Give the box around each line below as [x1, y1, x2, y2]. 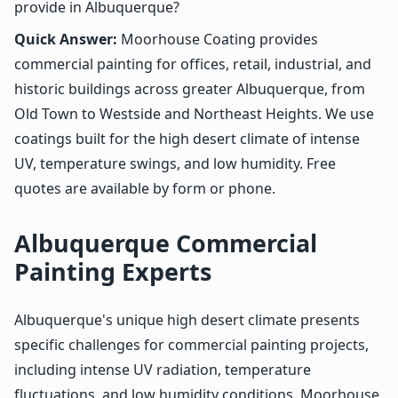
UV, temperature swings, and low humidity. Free [14, 153, 336, 173]
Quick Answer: [14, 28, 117, 49]
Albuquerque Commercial [14, 226, 317, 259]
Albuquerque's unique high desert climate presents [14, 309, 360, 330]
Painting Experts [14, 254, 211, 288]
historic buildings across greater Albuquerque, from [14, 78, 365, 99]
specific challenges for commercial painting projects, [14, 334, 369, 354]
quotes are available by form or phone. [14, 178, 275, 198]
